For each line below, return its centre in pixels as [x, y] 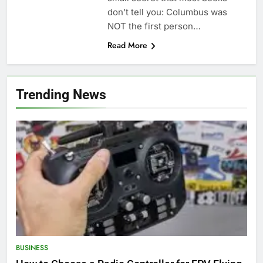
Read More [127, 45]
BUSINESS [32, 248]
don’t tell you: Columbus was [167, 12]
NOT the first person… [154, 26]
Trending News [61, 95]
